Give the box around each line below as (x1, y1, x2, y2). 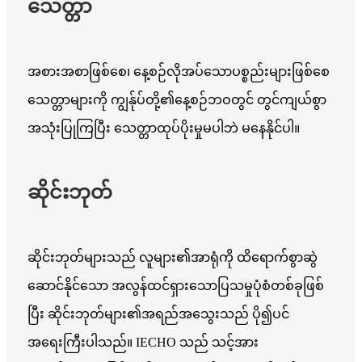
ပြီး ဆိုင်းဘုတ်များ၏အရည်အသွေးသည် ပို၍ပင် (27, 307, 289, 322)
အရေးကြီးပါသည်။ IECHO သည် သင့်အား (27, 335, 259, 350)
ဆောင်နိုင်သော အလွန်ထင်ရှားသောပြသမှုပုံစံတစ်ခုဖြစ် (27, 279, 324, 293)
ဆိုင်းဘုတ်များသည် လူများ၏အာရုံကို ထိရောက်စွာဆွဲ (27, 250, 318, 265)
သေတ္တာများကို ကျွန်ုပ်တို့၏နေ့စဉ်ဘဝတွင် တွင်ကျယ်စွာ (27, 93, 326, 107)
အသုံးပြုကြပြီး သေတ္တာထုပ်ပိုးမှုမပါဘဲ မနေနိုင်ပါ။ (27, 121, 300, 136)
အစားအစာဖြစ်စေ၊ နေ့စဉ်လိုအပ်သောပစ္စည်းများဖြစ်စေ (27, 65, 330, 79)
